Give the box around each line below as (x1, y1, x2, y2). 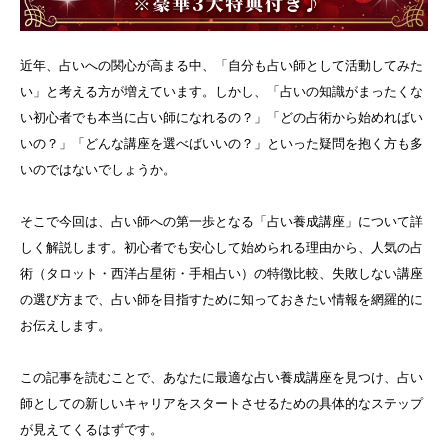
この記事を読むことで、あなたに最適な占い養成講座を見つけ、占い (20, 369, 423, 385)
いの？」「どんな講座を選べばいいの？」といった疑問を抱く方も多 (20, 135, 423, 151)
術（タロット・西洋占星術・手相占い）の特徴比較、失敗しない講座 (20, 265, 423, 281)
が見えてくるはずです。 (20, 421, 163, 437)
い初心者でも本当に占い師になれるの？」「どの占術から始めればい (20, 109, 423, 125)
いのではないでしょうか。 (20, 161, 176, 177)
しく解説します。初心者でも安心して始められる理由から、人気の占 (20, 239, 423, 255)
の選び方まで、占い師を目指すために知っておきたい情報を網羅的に (20, 291, 423, 307)
